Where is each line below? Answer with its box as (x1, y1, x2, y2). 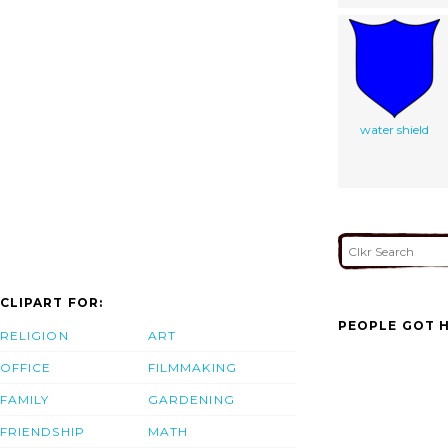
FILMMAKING (148, 360, 237, 376)
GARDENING (148, 392, 235, 408)
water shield (360, 121, 429, 137)
